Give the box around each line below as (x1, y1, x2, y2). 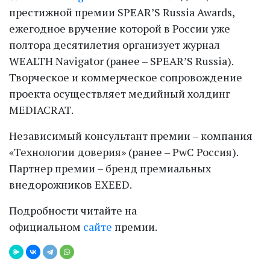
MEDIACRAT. (9, 102, 74, 117)
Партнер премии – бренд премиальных (9, 161, 211, 175)
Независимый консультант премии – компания (9, 128, 253, 143)
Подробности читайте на (9, 203, 137, 218)
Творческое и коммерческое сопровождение (9, 70, 242, 84)
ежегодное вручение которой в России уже (9, 21, 230, 36)
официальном (9, 219, 83, 234)
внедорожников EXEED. (9, 177, 132, 192)
